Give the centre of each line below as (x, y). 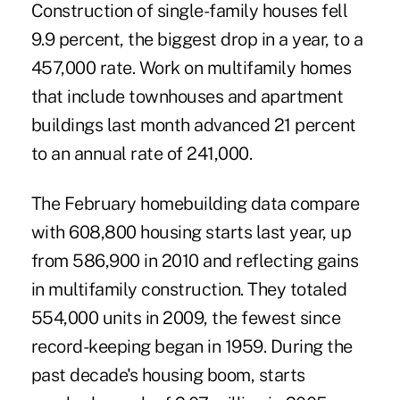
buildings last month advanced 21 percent (193, 125)
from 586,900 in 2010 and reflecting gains (195, 261)
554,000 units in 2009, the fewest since (186, 318)
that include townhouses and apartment (187, 97)
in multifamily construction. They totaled (189, 290)
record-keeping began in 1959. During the (192, 347)
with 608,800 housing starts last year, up (191, 233)
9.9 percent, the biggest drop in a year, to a (197, 40)
